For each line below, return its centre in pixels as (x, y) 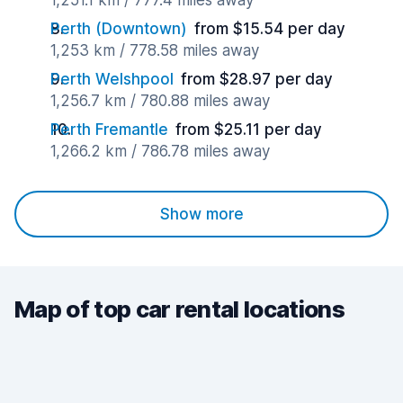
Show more (201, 214)
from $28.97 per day (257, 79)
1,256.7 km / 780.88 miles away (160, 101)
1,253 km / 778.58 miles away (155, 50)
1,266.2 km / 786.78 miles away (160, 151)
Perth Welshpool (112, 79)
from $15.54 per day (270, 29)
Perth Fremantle (109, 130)
